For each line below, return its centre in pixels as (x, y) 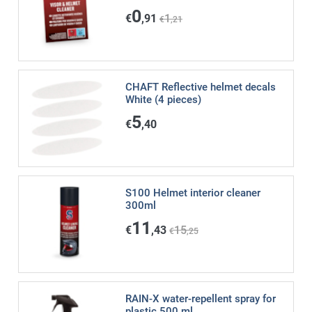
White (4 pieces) (163, 100)
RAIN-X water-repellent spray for (200, 298)
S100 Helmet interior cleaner (193, 193)
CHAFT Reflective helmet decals (200, 87)
